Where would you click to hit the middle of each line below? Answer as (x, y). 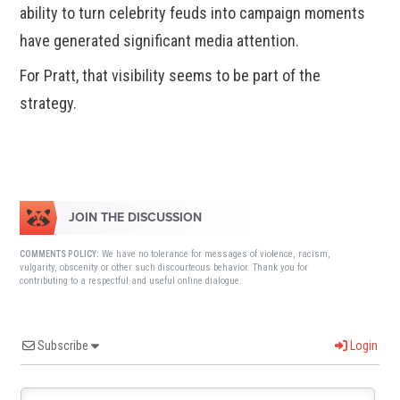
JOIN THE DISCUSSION (136, 218)
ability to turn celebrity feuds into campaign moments (193, 13)
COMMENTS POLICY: (60, 254)
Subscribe (63, 346)
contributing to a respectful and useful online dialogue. (131, 281)
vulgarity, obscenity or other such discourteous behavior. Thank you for (164, 268)
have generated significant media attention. (160, 41)
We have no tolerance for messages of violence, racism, (215, 254)
